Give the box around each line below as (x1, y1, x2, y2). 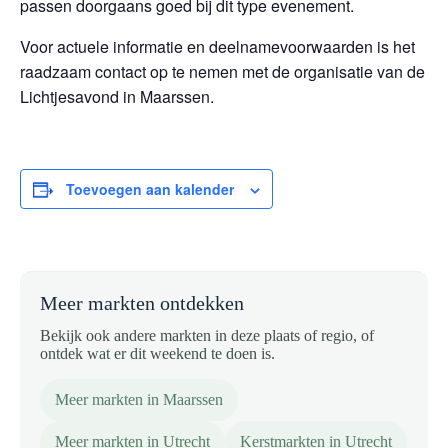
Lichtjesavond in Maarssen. (20, 85, 214, 108)
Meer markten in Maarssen (55, 391, 223, 408)
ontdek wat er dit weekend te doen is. (40, 345, 275, 362)
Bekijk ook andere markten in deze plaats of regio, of (40, 327, 374, 344)
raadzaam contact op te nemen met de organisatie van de (20, 60, 425, 83)
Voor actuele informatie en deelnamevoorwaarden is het (20, 35, 415, 58)
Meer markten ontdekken (40, 292, 244, 314)
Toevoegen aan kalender (66, 179, 234, 199)
